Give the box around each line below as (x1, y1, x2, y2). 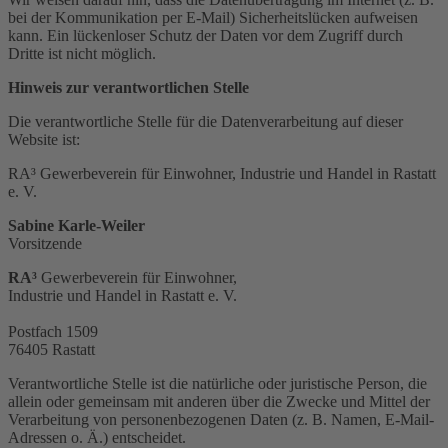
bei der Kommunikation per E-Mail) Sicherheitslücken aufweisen (8, 9, 418, 27)
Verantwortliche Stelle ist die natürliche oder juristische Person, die (8, 375, 427, 393)
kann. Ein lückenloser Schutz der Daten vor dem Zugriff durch (8, 27, 403, 45)
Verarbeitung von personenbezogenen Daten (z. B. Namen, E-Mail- (8, 411, 434, 429)
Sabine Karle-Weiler (8, 217, 145, 235)
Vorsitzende (8, 235, 82, 253)
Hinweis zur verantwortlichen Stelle (8, 79, 249, 97)
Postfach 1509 (8, 323, 98, 341)
